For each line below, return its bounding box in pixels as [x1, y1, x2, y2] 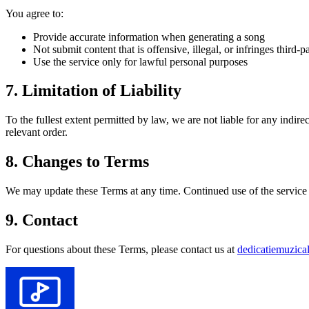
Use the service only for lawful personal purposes [33, 55, 248, 68]
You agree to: [6, 7, 63, 19]
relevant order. [6, 126, 68, 139]
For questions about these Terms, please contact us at [6, 243, 235, 255]
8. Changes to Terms [6, 152, 149, 171]
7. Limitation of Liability [6, 81, 181, 100]
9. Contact [6, 211, 78, 230]
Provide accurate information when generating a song [33, 30, 265, 43]
